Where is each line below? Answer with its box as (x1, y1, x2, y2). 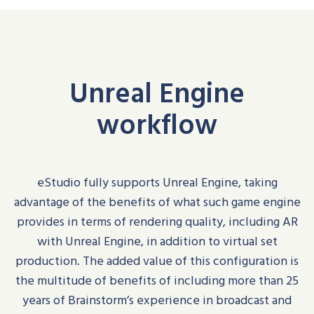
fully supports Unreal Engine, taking (83, 172, 278, 192)
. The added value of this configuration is (77, 251, 299, 271)
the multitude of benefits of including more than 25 (15, 271, 299, 290)
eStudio (36, 172, 81, 192)
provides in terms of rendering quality (16, 212, 223, 231)
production (15, 251, 77, 271)
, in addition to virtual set (140, 231, 278, 251)
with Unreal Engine (36, 231, 141, 251)
